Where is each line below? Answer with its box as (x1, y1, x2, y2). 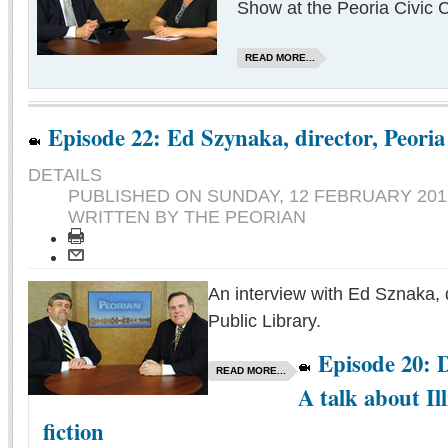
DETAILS (28, 165, 102, 186)
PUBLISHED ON (68, 186, 207, 207)
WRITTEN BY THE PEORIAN (68, 207, 306, 228)
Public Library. (208, 311, 321, 332)
